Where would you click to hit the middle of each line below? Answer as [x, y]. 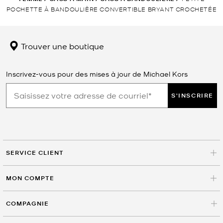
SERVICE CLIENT [35, 152]
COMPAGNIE [27, 203]
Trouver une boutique [61, 46]
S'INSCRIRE [192, 95]
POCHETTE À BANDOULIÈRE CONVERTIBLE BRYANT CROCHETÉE [111, 8]
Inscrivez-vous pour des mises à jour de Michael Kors [97, 73]
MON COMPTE [30, 178]
